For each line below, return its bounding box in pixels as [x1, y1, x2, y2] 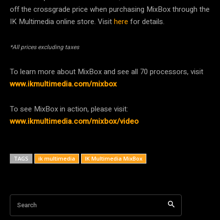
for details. [128, 16, 165, 27]
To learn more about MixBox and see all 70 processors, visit [10, 66, 203, 77]
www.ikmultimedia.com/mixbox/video [10, 115, 138, 127]
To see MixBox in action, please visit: [10, 103, 128, 114]
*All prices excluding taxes [10, 42, 79, 52]
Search [17, 200, 37, 210]
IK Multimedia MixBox [85, 154, 142, 162]
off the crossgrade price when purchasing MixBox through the [10, 3, 210, 15]
